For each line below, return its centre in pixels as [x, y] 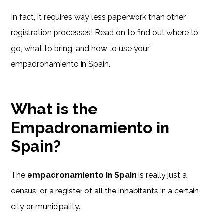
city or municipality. [46, 206]
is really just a [162, 175]
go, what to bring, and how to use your [81, 48]
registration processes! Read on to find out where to [105, 32]
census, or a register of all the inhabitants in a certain [105, 191]
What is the [55, 109]
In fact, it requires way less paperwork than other [98, 17]
